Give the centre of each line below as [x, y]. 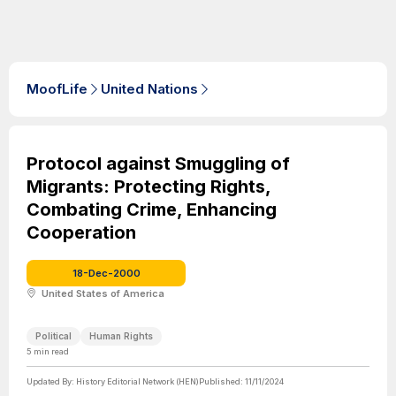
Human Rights [121, 336]
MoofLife [57, 89]
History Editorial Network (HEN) [137, 381]
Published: [222, 381]
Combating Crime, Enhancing [152, 209]
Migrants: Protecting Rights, [148, 187]
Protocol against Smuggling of [158, 164]
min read [50, 351]
